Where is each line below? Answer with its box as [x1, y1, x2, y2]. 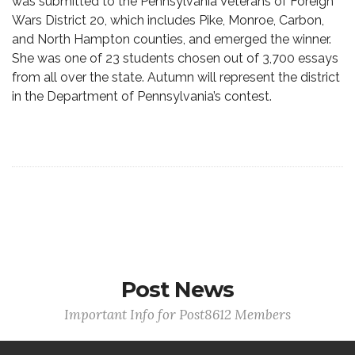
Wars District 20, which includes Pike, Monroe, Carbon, [12, 13, 324, 28]
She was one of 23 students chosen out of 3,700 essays [12, 51, 338, 66]
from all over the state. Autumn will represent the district [12, 70, 340, 85]
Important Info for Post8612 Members [64, 306, 291, 323]
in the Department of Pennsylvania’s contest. [12, 89, 272, 104]
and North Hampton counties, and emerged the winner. [12, 32, 331, 47]
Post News [121, 277, 234, 303]
